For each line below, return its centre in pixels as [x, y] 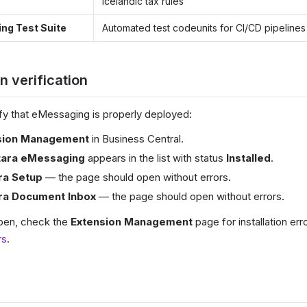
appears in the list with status [156, 158]
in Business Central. [136, 139]
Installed [248, 158]
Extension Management [132, 222]
